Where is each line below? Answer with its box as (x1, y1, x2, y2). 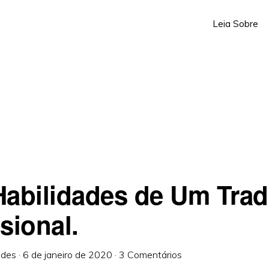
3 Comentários (119, 249, 182, 261)
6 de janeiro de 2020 (23, 249, 112, 261)
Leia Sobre (213, 18, 258, 29)
